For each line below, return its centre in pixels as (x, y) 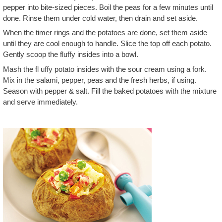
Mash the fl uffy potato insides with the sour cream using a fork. (105, 69)
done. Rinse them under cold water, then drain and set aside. (100, 18)
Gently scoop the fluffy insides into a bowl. (71, 54)
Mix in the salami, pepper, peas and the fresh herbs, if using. (100, 80)
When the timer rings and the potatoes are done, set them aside (105, 32)
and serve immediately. (40, 102)
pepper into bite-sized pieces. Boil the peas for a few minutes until (108, 7)
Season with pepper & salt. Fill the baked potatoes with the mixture (110, 91)
